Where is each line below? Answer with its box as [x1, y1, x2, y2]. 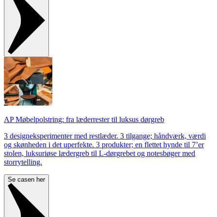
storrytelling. [4, 157, 42, 166]
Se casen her [8, 175, 45, 183]
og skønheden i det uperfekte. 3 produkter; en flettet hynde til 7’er [4, 140, 204, 149]
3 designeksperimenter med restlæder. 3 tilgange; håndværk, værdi [4, 131, 206, 140]
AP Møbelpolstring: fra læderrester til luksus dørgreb [4, 115, 164, 124]
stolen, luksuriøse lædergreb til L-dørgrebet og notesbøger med [4, 149, 195, 157]
